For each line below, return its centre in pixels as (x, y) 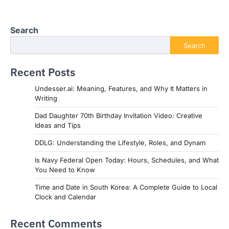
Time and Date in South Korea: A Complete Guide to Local (126, 187)
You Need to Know (65, 170)
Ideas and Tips (58, 125)
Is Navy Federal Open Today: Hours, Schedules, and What (127, 160)
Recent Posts (43, 73)
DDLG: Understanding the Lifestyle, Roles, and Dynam (120, 143)
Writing (46, 98)
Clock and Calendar (65, 197)
